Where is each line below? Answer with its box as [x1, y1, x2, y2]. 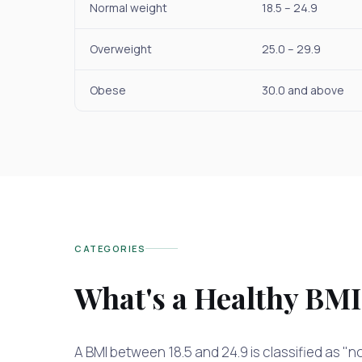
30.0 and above [262, 82, 344, 98]
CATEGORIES [74, 242, 145, 255]
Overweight [90, 40, 152, 57]
